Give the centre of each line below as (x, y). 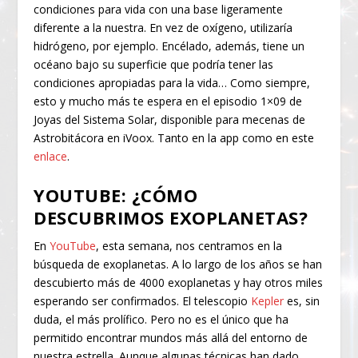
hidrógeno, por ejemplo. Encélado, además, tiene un (169, 46)
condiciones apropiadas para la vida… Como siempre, (172, 83)
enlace (51, 157)
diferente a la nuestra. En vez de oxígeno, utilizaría (163, 28)
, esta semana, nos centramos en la (189, 245)
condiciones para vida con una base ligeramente (159, 10)
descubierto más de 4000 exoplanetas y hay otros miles (179, 282)
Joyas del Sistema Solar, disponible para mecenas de (170, 120)
